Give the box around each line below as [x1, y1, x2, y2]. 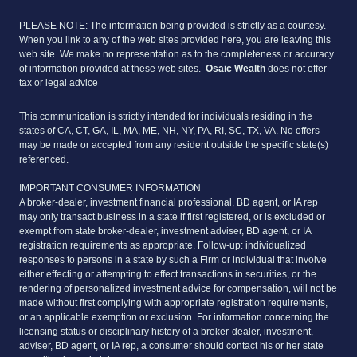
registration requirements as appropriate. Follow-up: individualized [19, 239, 306, 251]
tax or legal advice [19, 76, 98, 88]
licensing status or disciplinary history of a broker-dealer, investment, [19, 325, 313, 337]
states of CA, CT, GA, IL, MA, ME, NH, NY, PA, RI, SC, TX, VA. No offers [19, 124, 320, 136]
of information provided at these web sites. [19, 62, 206, 74]
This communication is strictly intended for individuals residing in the [19, 110, 312, 122]
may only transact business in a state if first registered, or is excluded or [19, 210, 325, 222]
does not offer [265, 62, 327, 74]
